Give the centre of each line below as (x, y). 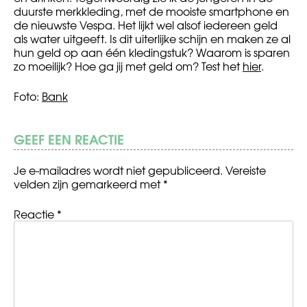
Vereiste (246, 170)
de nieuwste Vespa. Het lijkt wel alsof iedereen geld (146, 25)
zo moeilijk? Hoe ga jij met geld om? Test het (128, 66)
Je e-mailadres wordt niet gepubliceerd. (118, 170)
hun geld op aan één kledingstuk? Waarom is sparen (152, 52)
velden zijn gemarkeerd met (88, 184)
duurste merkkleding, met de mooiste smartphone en (151, 11)
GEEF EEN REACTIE (69, 139)
